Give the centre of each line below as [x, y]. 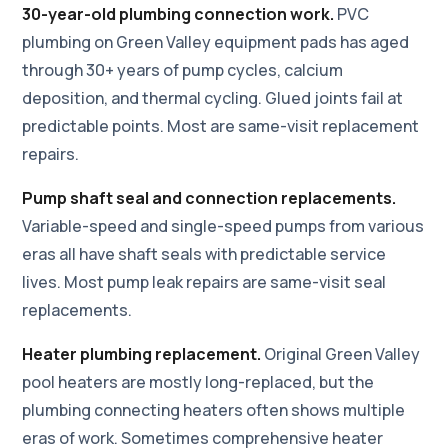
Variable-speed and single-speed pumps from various [223, 225]
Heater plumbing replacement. [142, 353]
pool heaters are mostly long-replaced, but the [198, 381]
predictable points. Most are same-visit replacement [221, 125]
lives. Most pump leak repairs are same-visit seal [204, 281]
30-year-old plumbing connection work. [178, 13]
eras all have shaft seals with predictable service [204, 253]
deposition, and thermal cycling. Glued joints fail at [213, 97]
